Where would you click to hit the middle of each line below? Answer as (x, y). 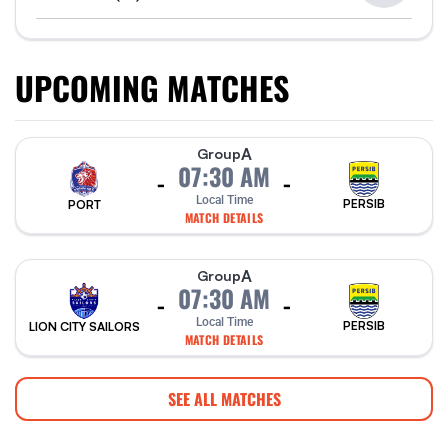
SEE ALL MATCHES (224, 399)
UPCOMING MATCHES (152, 87)
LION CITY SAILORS (84, 327)
